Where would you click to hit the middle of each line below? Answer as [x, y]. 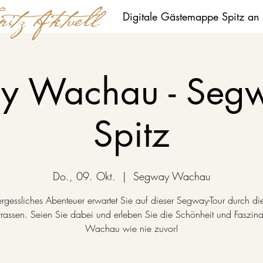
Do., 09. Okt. [84, 176]
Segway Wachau [172, 176]
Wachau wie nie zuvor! [131, 228]
